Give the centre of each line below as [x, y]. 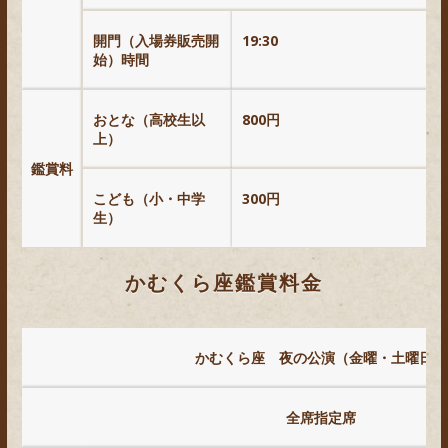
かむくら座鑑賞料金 [224, 282]
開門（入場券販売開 [156, 40]
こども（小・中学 [149, 198]
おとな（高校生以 [149, 119]
